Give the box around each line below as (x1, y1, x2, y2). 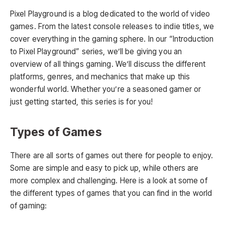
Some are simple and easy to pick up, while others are (10, 163, 199, 173)
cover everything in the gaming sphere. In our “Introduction (10, 34, 214, 44)
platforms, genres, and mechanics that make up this (10, 72, 190, 82)
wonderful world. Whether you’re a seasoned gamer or (10, 84, 201, 94)
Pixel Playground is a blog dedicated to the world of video (10, 9, 210, 19)
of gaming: (10, 201, 47, 211)
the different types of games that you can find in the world (10, 188, 212, 198)
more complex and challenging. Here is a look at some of (10, 176, 207, 186)
